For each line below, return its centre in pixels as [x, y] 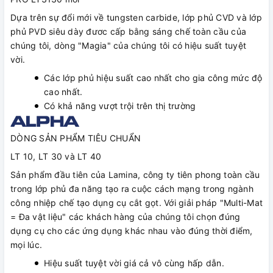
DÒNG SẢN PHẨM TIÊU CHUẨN [76, 138]
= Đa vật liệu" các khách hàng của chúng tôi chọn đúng [126, 217]
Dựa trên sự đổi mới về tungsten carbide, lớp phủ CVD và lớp [136, 18]
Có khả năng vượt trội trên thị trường [120, 106]
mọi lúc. [26, 245]
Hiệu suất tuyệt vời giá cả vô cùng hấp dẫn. [134, 263]
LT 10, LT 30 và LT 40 [56, 157]
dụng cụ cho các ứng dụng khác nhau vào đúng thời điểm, [132, 231]
